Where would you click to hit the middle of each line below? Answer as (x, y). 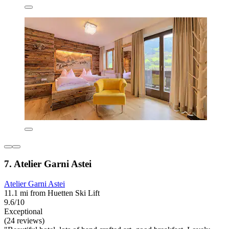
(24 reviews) (24, 220)
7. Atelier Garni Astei (48, 164)
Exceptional (23, 211)
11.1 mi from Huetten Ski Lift (52, 193)
